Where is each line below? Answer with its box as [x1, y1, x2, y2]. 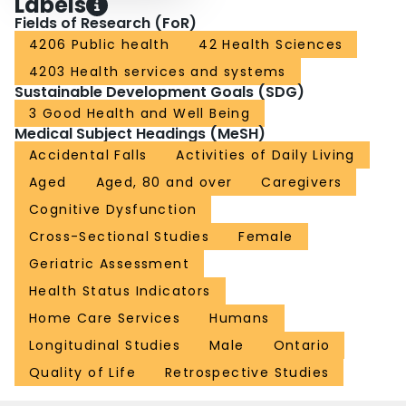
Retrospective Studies [165, 363, 330, 382]
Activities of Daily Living [176, 146, 355, 165]
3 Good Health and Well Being [29, 104, 251, 123]
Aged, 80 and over [95, 173, 233, 192]
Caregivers [261, 173, 343, 192]
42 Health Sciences [198, 35, 343, 54]
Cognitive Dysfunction [29, 200, 198, 219]
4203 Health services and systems [29, 63, 286, 82]
